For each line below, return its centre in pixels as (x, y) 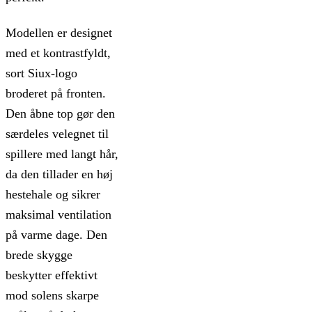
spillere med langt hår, (62, 154)
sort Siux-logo (41, 73)
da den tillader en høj (59, 174)
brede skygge (39, 255)
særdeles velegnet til (57, 134)
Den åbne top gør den (60, 114)
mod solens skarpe (52, 296)
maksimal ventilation (58, 215)
